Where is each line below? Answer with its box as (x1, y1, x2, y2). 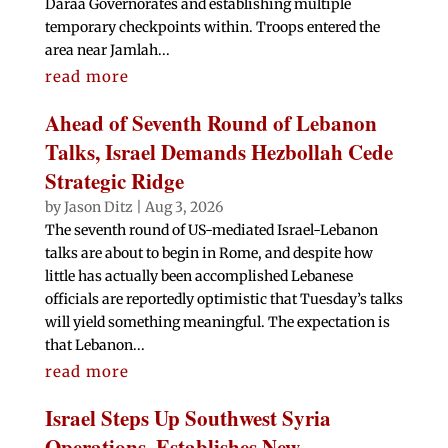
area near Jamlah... (44, 41, 170, 60)
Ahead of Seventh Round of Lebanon (44, 108, 377, 139)
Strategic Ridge (44, 166, 184, 197)
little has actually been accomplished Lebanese (44, 267, 353, 286)
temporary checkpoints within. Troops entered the (44, 18, 380, 37)
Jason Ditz (63, 198, 133, 217)
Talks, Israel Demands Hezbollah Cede (44, 137, 393, 168)
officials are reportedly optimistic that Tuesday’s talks (44, 290, 403, 309)
